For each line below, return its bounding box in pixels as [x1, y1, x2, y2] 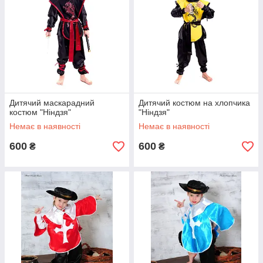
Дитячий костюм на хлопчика [139, 98, 250, 107]
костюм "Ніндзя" [9, 107, 71, 117]
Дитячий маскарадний [9, 98, 95, 107]
